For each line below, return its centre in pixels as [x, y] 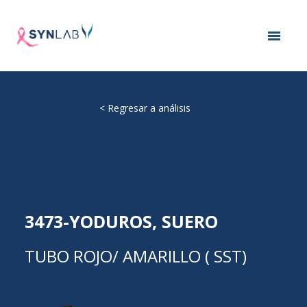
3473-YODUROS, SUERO [121, 222]
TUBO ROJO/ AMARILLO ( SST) [135, 256]
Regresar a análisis [149, 108]
